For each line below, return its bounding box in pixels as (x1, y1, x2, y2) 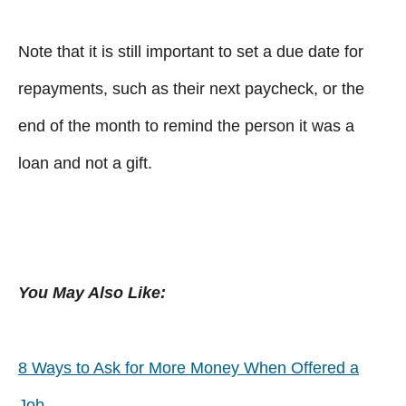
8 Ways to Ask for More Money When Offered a (18, 358, 359, 377)
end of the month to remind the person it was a (18, 116, 354, 135)
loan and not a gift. (18, 153, 152, 172)
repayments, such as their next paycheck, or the (18, 79, 364, 98)
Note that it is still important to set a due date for (18, 42, 363, 61)
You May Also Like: (18, 283, 166, 302)
